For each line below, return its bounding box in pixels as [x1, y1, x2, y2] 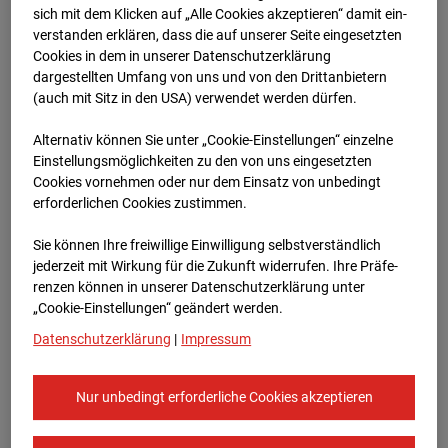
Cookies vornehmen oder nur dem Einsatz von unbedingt [33, 173, 382, 190]
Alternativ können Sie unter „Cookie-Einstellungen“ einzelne [33, 131, 394, 148]
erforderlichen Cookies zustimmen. [33, 194, 248, 211]
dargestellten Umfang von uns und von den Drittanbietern [33, 68, 388, 85]
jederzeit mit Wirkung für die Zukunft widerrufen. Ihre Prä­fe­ [33, 257, 399, 274]
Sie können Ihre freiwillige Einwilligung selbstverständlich [33, 236, 382, 253]
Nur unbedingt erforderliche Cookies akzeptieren [75, 388, 373, 405]
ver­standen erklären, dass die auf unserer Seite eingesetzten [33, 26, 403, 43]
